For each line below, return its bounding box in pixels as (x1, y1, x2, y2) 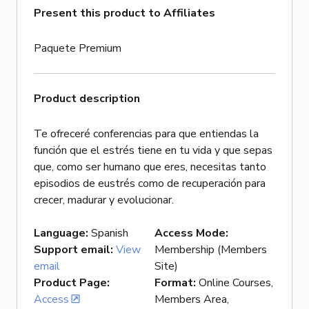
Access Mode (154, 226, 226, 241)
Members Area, (154, 292, 229, 307)
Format (154, 275, 193, 290)
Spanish (91, 226, 128, 241)
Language (34, 226, 86, 241)
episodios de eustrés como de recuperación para (34, 176, 266, 191)
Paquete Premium (34, 41, 121, 56)
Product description (34, 91, 140, 106)
